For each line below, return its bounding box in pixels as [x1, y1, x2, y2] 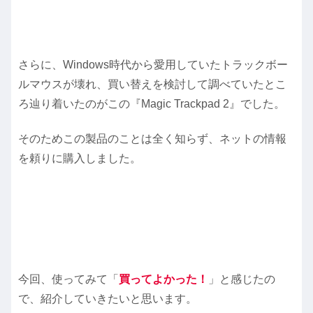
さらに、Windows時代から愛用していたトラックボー [18, 58, 288, 71]
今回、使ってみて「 [18, 272, 119, 285]
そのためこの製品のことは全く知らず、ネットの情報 [18, 132, 286, 145]
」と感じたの [208, 272, 275, 285]
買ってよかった [119, 272, 197, 285]
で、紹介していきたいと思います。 [18, 292, 197, 305]
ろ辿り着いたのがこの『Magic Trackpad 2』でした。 [18, 97, 285, 110]
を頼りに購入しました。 [18, 152, 141, 164]
